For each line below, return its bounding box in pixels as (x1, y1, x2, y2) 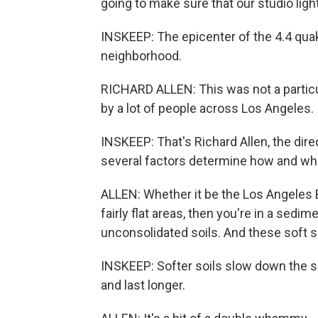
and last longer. (101, 278, 185, 292)
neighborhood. (101, 48, 182, 63)
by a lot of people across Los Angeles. (101, 101, 314, 116)
